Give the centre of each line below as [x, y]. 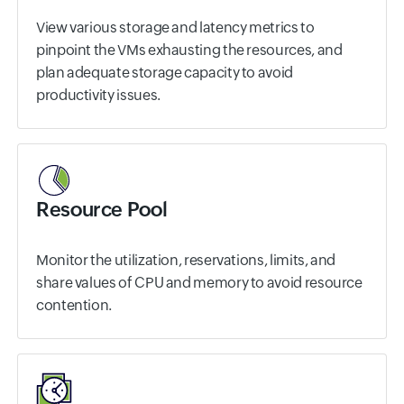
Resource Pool [102, 210]
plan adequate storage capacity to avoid [165, 73]
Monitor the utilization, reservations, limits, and [186, 261]
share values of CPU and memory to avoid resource [199, 283]
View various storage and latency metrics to [175, 28]
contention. [74, 306]
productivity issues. [98, 96]
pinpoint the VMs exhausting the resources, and [189, 50]
